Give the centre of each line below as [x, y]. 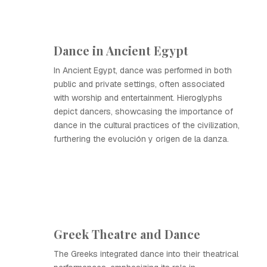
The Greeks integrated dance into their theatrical [146, 254]
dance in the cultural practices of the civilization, [147, 125]
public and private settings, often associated [139, 84]
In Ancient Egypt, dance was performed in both [143, 70]
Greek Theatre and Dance [127, 234]
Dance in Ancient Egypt [121, 50]
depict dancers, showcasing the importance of [143, 111]
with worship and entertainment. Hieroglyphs [138, 98]
